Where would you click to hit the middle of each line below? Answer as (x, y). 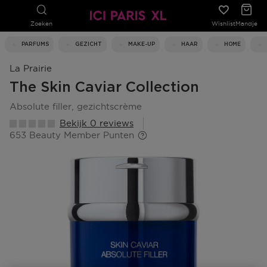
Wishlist (223, 24)
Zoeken (41, 24)
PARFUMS (35, 44)
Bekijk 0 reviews (97, 123)
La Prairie (31, 68)
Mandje (246, 24)
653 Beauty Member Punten (72, 135)
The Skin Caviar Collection (104, 88)
